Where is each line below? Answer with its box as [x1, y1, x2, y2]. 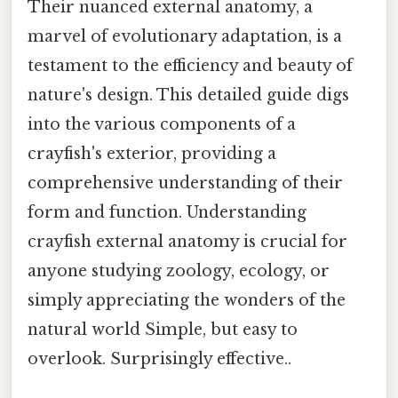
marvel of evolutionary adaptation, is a [28, 26, 342, 46]
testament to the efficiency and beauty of [28, 55, 353, 76]
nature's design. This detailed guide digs [28, 84, 349, 105]
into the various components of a [28, 114, 296, 134]
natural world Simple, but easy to [28, 319, 298, 339]
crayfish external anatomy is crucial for [28, 231, 347, 251]
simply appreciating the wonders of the [28, 290, 346, 310]
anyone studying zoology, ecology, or [28, 260, 330, 281]
